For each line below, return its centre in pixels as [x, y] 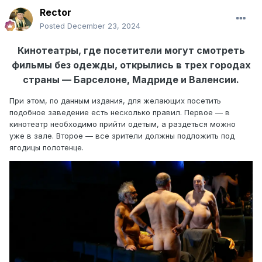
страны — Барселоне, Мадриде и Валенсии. [131, 80]
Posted [54, 26]
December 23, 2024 [104, 26]
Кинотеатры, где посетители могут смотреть [131, 51]
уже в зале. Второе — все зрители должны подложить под [122, 136]
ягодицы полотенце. [46, 148]
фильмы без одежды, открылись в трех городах [131, 65]
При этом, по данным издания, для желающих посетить [115, 101]
